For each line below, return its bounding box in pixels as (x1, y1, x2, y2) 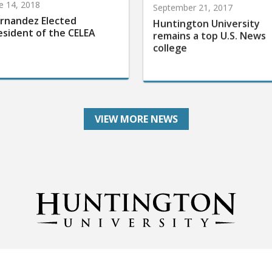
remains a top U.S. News (152, 25, 266, 39)
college (152, 37, 187, 51)
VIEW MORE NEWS (94, 112, 178, 126)
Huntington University (152, 13, 260, 27)
